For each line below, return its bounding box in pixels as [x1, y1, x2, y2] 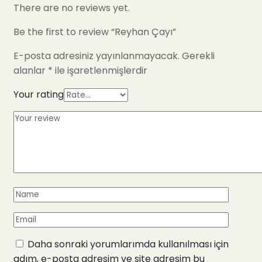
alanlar [13, 63, 48, 77]
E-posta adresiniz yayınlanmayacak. [13, 49, 180, 63]
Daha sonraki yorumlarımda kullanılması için [27, 237, 229, 251]
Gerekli [182, 49, 215, 63]
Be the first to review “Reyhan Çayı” [13, 25, 176, 39]
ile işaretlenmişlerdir [53, 63, 147, 77]
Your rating [13, 87, 64, 101]
